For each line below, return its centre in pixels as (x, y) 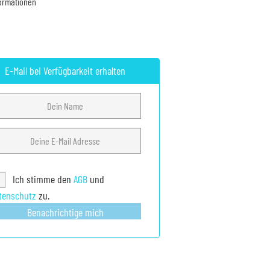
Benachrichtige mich (65, 212)
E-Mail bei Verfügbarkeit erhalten (65, 71)
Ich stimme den (42, 179)
